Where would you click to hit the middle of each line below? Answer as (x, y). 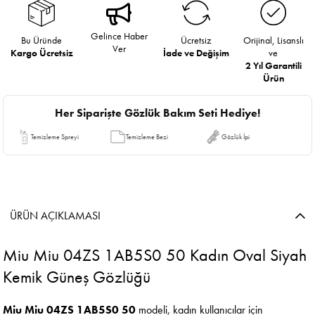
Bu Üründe (42, 40)
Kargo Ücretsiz (41, 52)
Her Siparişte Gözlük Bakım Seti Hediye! (157, 112)
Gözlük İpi (235, 136)
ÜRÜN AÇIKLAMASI (56, 215)
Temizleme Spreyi (55, 136)
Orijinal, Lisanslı (273, 40)
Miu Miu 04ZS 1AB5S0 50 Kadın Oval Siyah (155, 255)
